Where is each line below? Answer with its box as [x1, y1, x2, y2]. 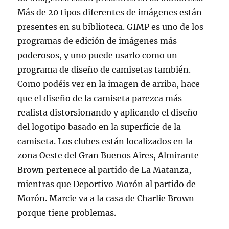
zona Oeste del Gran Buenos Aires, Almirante [17, 150, 199, 161]
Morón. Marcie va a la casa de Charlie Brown [17, 193, 195, 203]
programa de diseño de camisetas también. [17, 64, 191, 75]
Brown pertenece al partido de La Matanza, [17, 165, 192, 175]
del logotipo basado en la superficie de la [17, 122, 181, 132]
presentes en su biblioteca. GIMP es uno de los [17, 21, 204, 32]
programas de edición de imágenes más [17, 36, 177, 46]
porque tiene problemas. [17, 208, 117, 218]
